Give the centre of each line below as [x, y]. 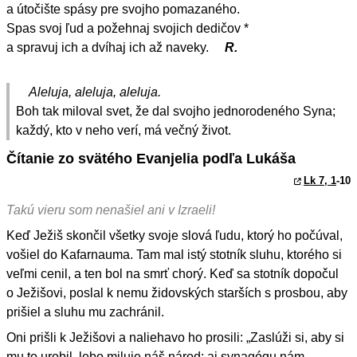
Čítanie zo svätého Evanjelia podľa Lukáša [151, 158]
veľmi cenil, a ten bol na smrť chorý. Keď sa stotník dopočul [173, 273]
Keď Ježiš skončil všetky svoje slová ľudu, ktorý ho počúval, [175, 235]
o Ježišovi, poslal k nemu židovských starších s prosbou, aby [177, 292]
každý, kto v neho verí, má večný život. [124, 130]
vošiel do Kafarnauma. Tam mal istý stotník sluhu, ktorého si [174, 254]
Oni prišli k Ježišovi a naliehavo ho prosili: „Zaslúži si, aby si [175, 337]
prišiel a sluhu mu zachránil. [85, 312]
